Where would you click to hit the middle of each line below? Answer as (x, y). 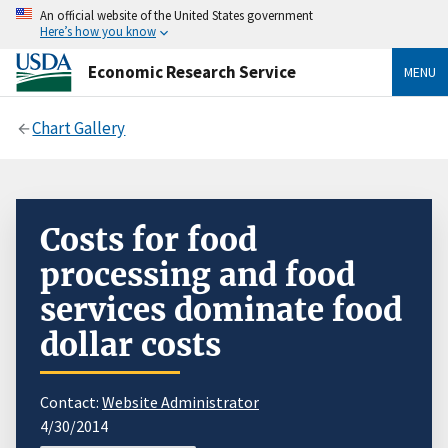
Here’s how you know (98, 31)
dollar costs (130, 344)
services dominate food (221, 309)
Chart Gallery (79, 127)
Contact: (71, 401)
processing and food (197, 274)
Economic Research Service (192, 71)
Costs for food (148, 239)
